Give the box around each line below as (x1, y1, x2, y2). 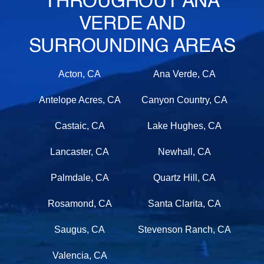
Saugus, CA (54, 224, 105, 235)
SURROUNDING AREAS (28, 37, 236, 57)
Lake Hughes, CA (147, 121, 222, 131)
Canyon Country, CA (141, 95, 227, 105)
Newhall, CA (157, 147, 211, 157)
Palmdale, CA (50, 172, 109, 183)
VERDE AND (78, 15, 186, 34)
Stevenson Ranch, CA (137, 224, 231, 235)
